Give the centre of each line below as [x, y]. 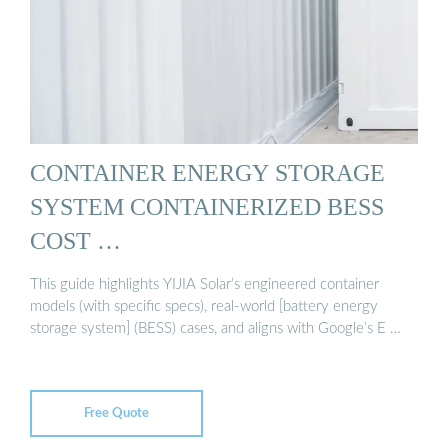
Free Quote [116, 413]
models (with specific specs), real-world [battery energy [204, 306]
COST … [75, 241]
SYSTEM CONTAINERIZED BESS [207, 207]
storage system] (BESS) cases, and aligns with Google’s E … [215, 328]
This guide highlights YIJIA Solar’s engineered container [204, 284]
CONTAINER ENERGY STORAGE [207, 173]
